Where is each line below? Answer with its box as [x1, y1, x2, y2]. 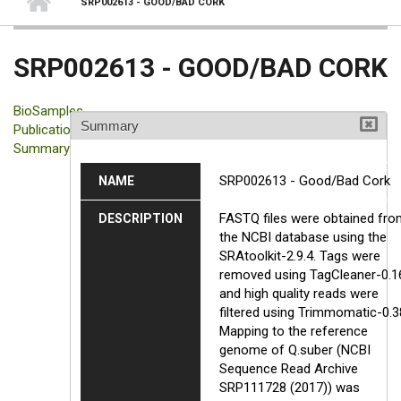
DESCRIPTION [98, 210, 183, 226]
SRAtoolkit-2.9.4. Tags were [218, 247, 380, 264]
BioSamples [13, 102, 83, 119]
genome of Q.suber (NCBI [218, 341, 371, 358]
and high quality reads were [218, 285, 379, 302]
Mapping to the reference [218, 322, 368, 339]
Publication [13, 121, 78, 138]
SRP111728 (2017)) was [218, 379, 360, 396]
